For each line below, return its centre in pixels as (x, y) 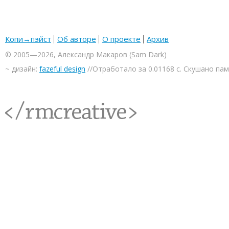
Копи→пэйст (28, 39)
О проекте (121, 39)
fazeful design (62, 69)
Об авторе (77, 39)
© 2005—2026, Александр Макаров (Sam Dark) (86, 54)
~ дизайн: (22, 69)
